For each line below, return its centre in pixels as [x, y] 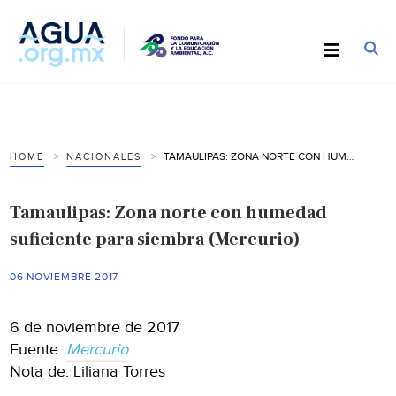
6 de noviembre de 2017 [95, 327]
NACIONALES [104, 156]
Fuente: [38, 349]
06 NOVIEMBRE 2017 [65, 276]
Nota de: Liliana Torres [88, 371]
